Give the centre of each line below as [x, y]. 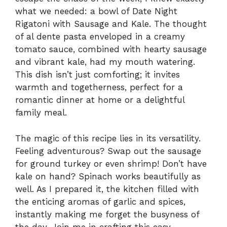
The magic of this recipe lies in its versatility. [108, 138]
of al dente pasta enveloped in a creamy [100, 37]
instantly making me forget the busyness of [107, 214]
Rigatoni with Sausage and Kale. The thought [111, 24]
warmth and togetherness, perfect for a [99, 87]
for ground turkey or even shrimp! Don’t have [111, 163]
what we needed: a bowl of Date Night [96, 11]
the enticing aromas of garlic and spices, [100, 201]
